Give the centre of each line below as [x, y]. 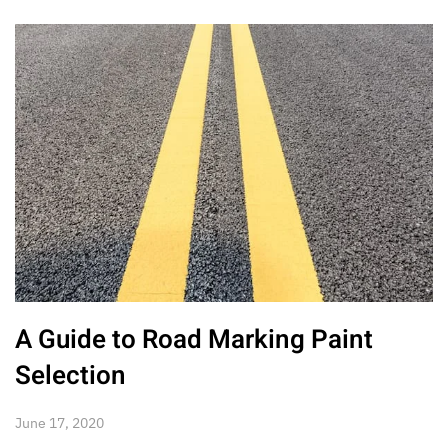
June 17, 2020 [59, 423]
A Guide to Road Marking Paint [194, 340]
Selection [70, 376]
